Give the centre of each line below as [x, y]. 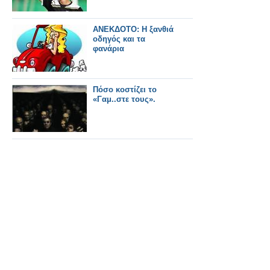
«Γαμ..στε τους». [124, 99]
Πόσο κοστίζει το [125, 90]
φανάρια [108, 49]
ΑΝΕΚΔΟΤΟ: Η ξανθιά [133, 30]
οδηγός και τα [119, 39]
